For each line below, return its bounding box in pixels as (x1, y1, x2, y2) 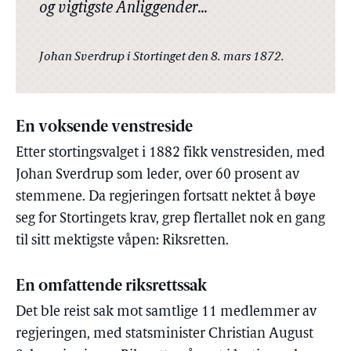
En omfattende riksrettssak (16, 279, 207, 295)
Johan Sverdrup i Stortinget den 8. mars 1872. (39, 51, 284, 64)
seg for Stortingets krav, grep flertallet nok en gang (16, 212, 325, 227)
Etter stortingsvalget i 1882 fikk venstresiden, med (16, 146, 325, 161)
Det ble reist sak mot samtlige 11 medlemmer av (16, 305, 317, 320)
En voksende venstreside (16, 120, 193, 136)
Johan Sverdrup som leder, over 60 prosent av (16, 168, 299, 183)
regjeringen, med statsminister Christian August (16, 327, 313, 342)
